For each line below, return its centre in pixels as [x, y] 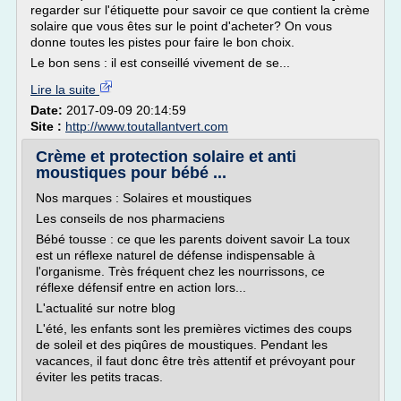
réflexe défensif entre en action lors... [141, 287]
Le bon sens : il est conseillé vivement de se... [160, 63]
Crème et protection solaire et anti [166, 157]
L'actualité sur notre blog [106, 308]
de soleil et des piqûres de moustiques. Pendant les [182, 345]
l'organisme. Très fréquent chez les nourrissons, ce [180, 271]
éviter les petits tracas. [99, 377]
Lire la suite [65, 90]
